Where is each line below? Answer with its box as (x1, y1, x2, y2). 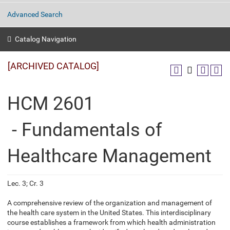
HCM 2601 (7, 93, 94, 114)
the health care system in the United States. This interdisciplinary (7, 208, 211, 217)
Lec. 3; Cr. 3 (7, 179, 44, 187)
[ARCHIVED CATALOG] (8, 61, 99, 71)
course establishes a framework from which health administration (7, 218, 216, 226)
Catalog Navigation (15, 35, 76, 43)
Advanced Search (7, 10, 63, 19)
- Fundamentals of (7, 119, 162, 141)
